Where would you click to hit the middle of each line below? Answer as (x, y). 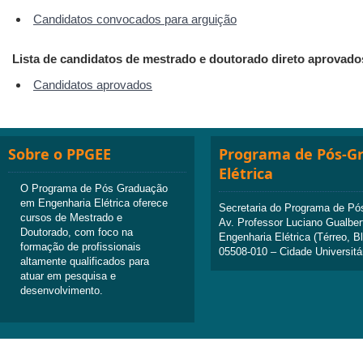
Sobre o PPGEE (60, 154)
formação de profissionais (81, 246)
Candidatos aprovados (93, 84)
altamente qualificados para (85, 261)
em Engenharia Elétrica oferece (94, 203)
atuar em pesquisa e (68, 275)
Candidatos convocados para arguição (135, 19)
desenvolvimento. (62, 290)
